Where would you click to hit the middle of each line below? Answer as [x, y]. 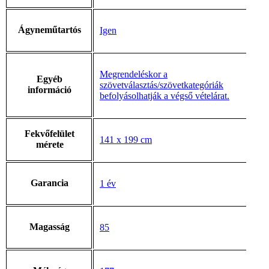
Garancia [50, 183]
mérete [50, 144]
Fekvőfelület [50, 133]
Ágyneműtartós [50, 29]
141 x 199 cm [126, 139]
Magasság [50, 226]
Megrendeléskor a [134, 74]
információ [50, 89]
